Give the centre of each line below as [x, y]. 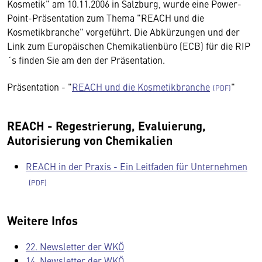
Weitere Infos [42, 220]
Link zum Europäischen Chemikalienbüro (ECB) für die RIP [129, 46]
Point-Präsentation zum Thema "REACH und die [106, 18]
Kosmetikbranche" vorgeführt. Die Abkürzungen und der [123, 32]
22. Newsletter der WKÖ [75, 246]
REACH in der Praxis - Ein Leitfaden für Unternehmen [137, 166]
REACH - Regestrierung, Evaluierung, [106, 125]
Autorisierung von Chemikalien [90, 140]
